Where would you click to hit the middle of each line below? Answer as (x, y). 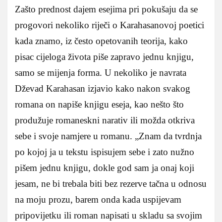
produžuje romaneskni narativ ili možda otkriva (105, 120)
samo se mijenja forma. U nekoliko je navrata (101, 72)
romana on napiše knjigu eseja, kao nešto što (99, 104)
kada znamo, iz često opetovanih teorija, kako (101, 41)
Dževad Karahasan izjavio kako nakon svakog (103, 88)
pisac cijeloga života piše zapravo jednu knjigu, (104, 56)
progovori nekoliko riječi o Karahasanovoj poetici (110, 25)
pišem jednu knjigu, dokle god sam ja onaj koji (105, 167)
